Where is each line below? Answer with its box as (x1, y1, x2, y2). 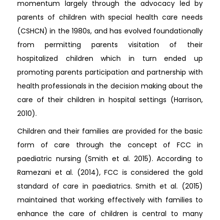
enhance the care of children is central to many (17, 209, 203, 219)
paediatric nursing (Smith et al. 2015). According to (17, 154, 203, 164)
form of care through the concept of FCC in (17, 140, 203, 150)
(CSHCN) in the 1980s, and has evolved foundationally (17, 26, 203, 36)
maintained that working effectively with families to (17, 195, 203, 205)
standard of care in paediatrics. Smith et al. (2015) (17, 181, 203, 191)
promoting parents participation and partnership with (17, 67, 203, 77)
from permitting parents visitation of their (17, 40, 203, 50)
